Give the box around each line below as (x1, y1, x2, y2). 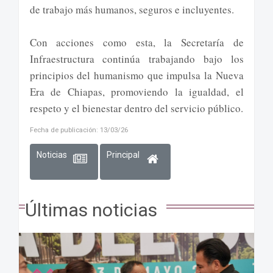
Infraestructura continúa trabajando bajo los (29, 52, 244, 66)
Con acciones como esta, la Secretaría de (29, 35, 244, 50)
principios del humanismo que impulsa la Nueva (29, 68, 244, 83)
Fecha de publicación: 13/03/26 (29, 126, 128, 135)
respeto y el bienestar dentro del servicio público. (29, 101, 243, 116)
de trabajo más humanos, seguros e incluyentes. (29, 2, 234, 17)
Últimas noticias (25, 199, 157, 221)
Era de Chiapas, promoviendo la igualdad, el (29, 85, 244, 99)
